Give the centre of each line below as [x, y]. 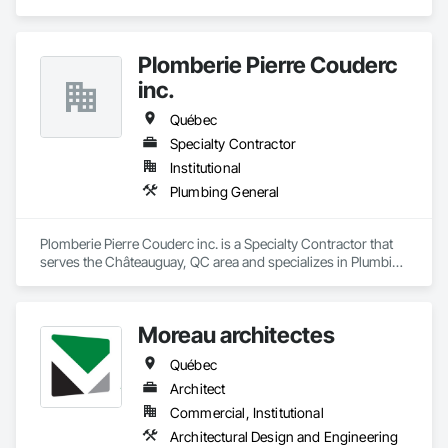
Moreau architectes [236, 334]
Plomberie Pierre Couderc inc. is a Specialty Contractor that [216, 243]
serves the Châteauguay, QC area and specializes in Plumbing [224, 261]
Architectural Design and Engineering [284, 436]
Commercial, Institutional [247, 412]
